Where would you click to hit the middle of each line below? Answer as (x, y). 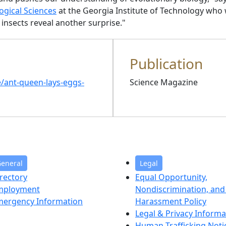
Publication (166, 64)
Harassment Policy (171, 201)
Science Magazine (164, 82)
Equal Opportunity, (171, 177)
